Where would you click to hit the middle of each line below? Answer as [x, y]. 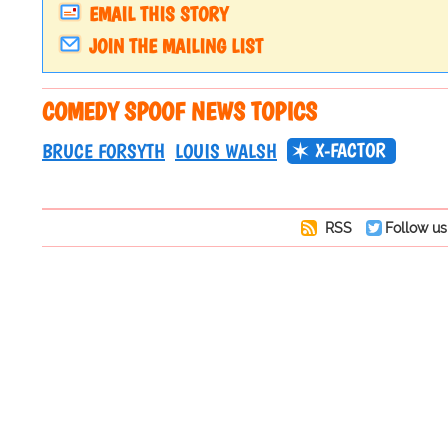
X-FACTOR [350, 150]
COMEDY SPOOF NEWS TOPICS [179, 111]
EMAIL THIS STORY [158, 14]
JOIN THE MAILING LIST [176, 46]
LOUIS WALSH [226, 151]
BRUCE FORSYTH [103, 151]
